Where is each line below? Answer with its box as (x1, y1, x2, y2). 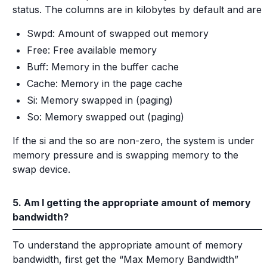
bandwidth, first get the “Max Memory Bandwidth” (13, 253, 238, 265)
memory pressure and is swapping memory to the (13, 149, 238, 161)
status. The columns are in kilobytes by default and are (13, 4, 262, 15)
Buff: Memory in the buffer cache (27, 61, 179, 73)
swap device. (13, 163, 70, 175)
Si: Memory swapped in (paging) (27, 94, 173, 106)
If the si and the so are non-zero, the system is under (13, 135, 254, 147)
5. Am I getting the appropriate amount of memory (13, 197, 251, 209)
